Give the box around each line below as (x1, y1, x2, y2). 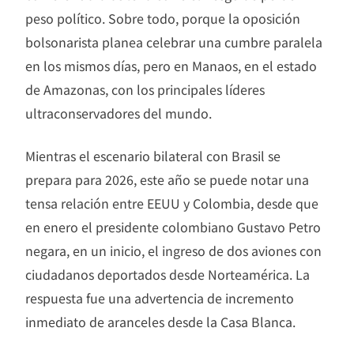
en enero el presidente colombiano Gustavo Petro (25, 217, 321, 237)
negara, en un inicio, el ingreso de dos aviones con (25, 241, 322, 261)
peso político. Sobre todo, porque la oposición (25, 9, 300, 28)
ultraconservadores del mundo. (25, 104, 212, 123)
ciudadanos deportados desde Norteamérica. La (25, 265, 310, 284)
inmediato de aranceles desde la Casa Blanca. (25, 312, 296, 332)
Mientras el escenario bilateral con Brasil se (25, 146, 281, 166)
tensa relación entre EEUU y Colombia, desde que (25, 194, 318, 213)
